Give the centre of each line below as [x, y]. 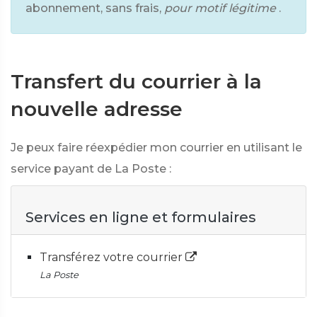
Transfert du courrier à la [136, 81]
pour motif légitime [220, 8]
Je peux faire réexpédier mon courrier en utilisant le [156, 148]
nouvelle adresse [97, 109]
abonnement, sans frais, [93, 8]
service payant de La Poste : [91, 169]
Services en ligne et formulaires [141, 217]
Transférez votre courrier [113, 257]
